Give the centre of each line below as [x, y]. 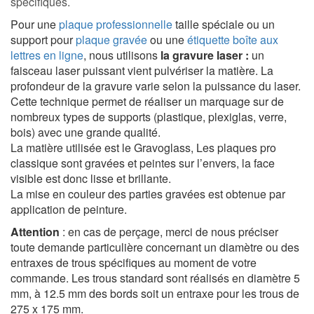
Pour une [35, 25]
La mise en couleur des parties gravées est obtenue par [148, 194]
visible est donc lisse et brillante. [91, 179]
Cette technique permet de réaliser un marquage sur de [147, 102]
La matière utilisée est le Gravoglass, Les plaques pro [143, 148]
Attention [35, 232]
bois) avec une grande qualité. [86, 132]
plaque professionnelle [116, 25]
